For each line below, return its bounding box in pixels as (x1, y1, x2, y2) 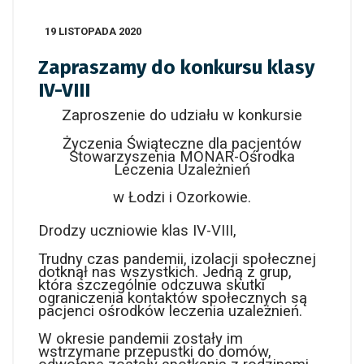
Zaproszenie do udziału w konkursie (62, 106, 302, 124)
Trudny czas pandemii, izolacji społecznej (38, 249, 316, 268)
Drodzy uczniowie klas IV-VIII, (38, 222, 236, 240)
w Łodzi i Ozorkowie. (113, 188, 251, 207)
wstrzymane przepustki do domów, (38, 343, 271, 362)
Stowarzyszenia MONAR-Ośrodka (69, 147, 295, 166)
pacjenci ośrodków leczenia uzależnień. (38, 301, 302, 320)
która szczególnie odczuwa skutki (38, 275, 265, 294)
